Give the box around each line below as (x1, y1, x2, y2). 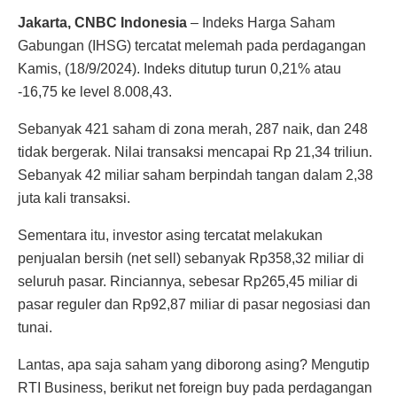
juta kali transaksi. (18, 191, 130, 206)
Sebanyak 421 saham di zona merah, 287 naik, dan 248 (18, 121, 368, 137)
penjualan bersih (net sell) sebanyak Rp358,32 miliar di (18, 251, 364, 267)
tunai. (18, 320, 52, 336)
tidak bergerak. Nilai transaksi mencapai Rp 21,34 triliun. (18, 144, 372, 160)
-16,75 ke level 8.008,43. (18, 84, 172, 100)
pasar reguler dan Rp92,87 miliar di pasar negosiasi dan (18, 297, 370, 313)
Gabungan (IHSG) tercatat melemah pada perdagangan (18, 38, 366, 54)
